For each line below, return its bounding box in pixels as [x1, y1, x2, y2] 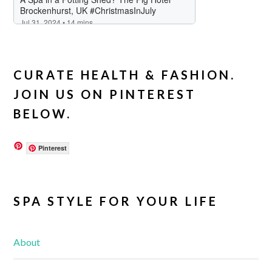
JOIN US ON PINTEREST [13, 86, 197, 101]
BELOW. [13, 106, 72, 121]
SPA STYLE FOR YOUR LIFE [13, 193, 219, 208]
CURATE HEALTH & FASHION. [13, 67, 236, 82]
